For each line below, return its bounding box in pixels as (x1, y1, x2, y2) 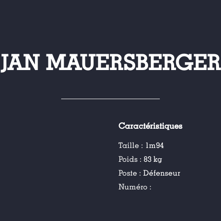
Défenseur (143, 168, 181, 178)
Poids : (118, 154, 144, 164)
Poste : (118, 168, 144, 178)
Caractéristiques (118, 121, 183, 131)
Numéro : (118, 182, 152, 192)
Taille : (118, 141, 146, 150)
